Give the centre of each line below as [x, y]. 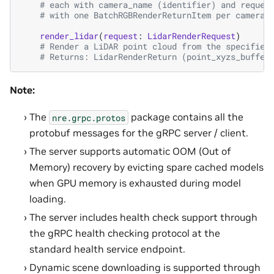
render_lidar [69, 36]
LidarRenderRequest [191, 36]
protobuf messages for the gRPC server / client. [139, 133]
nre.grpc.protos [89, 117]
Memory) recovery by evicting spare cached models [146, 167]
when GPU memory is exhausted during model [135, 183]
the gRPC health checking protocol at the [125, 233]
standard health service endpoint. [107, 249]
